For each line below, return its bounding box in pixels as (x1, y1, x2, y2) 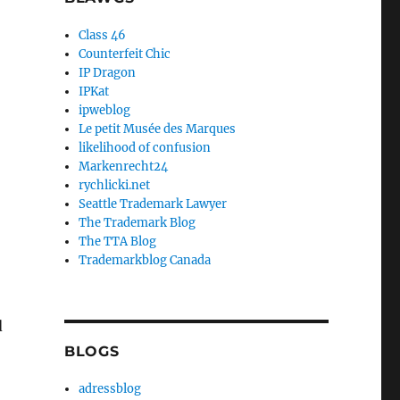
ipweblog (79, 103, 131, 119)
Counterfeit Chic (79, 46, 171, 62)
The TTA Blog (79, 234, 157, 250)
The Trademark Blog (79, 215, 196, 231)
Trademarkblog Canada (79, 253, 212, 269)
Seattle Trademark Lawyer (79, 196, 228, 212)
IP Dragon (79, 65, 137, 81)
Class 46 (79, 28, 127, 44)
